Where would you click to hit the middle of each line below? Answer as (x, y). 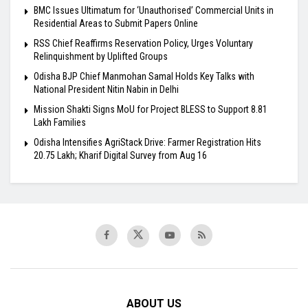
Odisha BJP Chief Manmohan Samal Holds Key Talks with (144, 77)
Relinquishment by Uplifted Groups (101, 57)
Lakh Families (60, 123)
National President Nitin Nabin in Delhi (106, 90)
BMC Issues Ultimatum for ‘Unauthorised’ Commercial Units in (154, 11)
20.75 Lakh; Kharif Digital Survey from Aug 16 (120, 156)
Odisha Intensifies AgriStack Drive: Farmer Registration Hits (147, 143)
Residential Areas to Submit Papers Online (116, 24)
